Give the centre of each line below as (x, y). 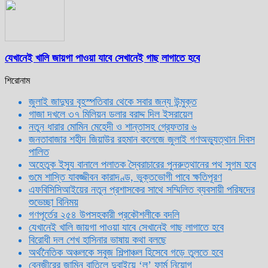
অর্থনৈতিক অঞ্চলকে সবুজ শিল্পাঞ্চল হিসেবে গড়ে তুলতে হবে (126, 252)
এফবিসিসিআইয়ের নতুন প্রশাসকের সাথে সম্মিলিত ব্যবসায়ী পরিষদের (142, 189)
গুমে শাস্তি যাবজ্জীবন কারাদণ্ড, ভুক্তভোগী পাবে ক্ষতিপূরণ (125, 177)
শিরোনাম (17, 80)
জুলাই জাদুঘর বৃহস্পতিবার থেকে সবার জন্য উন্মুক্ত (113, 101)
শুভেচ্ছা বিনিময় (54, 202)
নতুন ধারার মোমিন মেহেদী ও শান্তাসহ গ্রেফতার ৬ (113, 127)
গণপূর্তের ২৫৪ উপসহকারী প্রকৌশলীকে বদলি (104, 214)
